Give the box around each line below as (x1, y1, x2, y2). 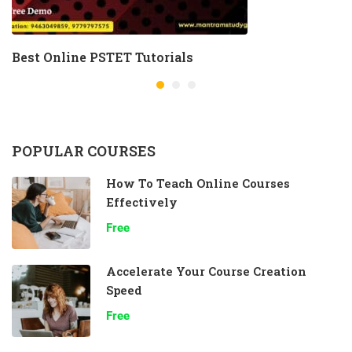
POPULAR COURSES (12, 141, 156, 160)
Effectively (106, 194, 178, 210)
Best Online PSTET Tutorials (12, 49, 193, 65)
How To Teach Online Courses (106, 175, 290, 191)
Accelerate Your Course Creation (106, 263, 306, 279)
